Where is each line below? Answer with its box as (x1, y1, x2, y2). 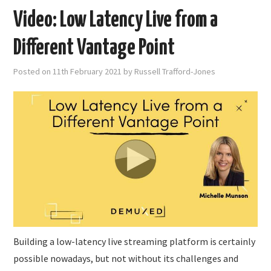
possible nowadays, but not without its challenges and (13, 252, 239, 265)
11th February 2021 (53, 65, 122, 77)
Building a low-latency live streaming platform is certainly (13, 235, 256, 248)
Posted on (13, 65, 53, 77)
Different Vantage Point (13, 37, 175, 59)
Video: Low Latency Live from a (13, 9, 218, 31)
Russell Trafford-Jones (134, 65, 216, 77)
